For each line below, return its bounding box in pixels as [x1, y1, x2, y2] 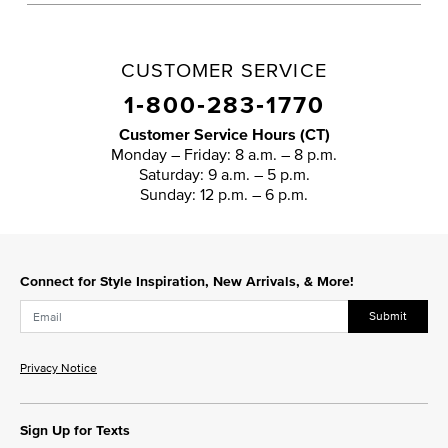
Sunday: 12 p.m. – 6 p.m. [140, 182, 308, 205]
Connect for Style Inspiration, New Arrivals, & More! [20, 270, 354, 291]
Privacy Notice [20, 359, 97, 377]
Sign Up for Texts [20, 420, 130, 441]
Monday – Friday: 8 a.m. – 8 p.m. [111, 142, 337, 165]
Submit [369, 307, 407, 325]
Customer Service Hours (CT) [118, 122, 330, 146]
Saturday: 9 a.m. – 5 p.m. [138, 162, 310, 185]
